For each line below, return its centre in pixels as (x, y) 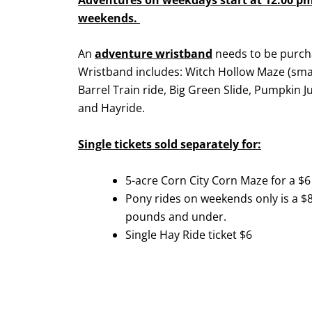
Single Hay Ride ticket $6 (189, 234)
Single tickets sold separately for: (170, 144)
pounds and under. (177, 216)
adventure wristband (154, 54)
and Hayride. (113, 108)
